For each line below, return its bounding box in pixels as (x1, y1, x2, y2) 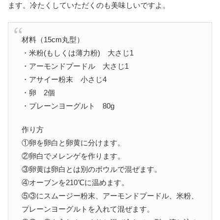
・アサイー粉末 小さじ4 (22, 75, 107, 84)
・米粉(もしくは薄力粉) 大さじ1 (22, 49, 134, 57)
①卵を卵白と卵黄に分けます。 (22, 138, 125, 147)
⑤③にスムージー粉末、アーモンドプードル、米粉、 (22, 192, 198, 200)
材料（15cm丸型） (22, 35, 84, 44)
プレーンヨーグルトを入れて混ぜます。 (22, 205, 154, 214)
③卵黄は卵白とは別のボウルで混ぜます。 (22, 165, 162, 174)
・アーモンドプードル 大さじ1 (22, 62, 129, 71)
